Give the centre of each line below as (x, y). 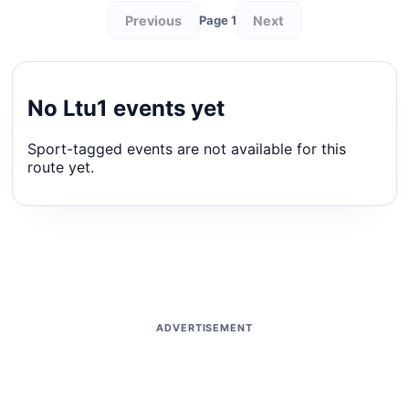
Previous (153, 20)
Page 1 (217, 21)
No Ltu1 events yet (126, 108)
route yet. (61, 167)
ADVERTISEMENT (204, 327)
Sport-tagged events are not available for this (187, 148)
